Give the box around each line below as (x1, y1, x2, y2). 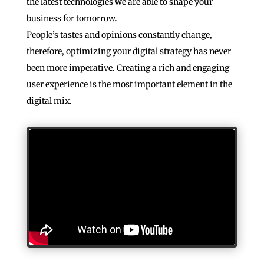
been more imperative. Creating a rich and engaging (26, 62, 229, 73)
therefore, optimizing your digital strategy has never (26, 45, 231, 57)
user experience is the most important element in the (26, 78, 232, 90)
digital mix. (26, 95, 72, 106)
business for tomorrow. (26, 12, 117, 24)
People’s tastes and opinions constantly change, (26, 29, 212, 40)
